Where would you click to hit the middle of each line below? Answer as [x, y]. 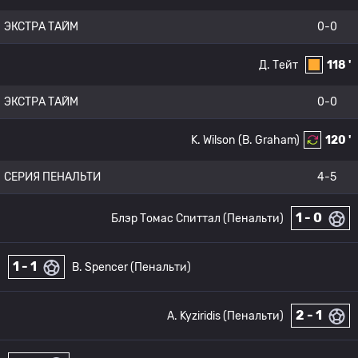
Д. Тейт [278, 65]
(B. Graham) [269, 140]
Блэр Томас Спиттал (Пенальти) [197, 218]
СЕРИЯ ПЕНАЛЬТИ [52, 177]
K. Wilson [213, 140]
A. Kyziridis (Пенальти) [225, 316]
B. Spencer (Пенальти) [131, 267]
